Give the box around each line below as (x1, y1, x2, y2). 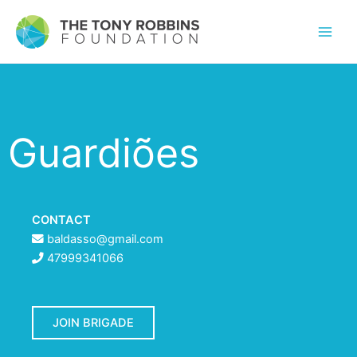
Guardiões (8, 129, 199, 177)
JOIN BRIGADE (53, 316, 134, 330)
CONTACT (32, 213, 91, 227)
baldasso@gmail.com (47, 232, 163, 246)
